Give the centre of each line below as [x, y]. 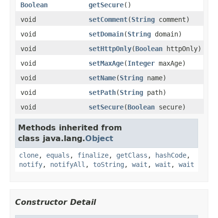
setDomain [106, 34]
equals [58, 155]
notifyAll [68, 164]
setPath [102, 92]
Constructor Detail [55, 202]
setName [102, 78]
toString [109, 164]
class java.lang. [52, 138]
